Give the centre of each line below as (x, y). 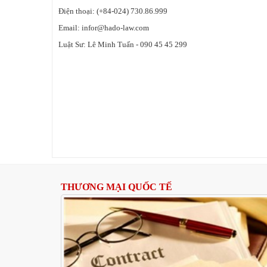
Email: (70, 28)
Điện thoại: (77, 11)
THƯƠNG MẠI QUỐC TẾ (117, 187)
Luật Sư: (73, 44)
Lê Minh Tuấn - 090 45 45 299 (137, 44)
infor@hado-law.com (115, 28)
